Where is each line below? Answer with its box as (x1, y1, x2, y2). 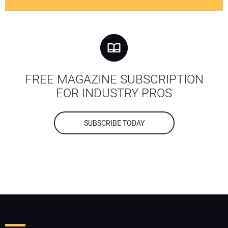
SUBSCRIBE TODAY (83, 118, 145, 129)
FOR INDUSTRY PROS (56, 84, 172, 103)
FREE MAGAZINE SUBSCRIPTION (24, 71, 204, 89)
